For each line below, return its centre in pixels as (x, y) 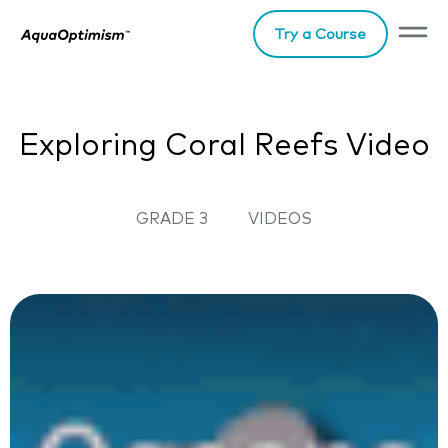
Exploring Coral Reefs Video (224, 146)
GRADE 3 (172, 219)
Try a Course (320, 34)
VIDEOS (280, 219)
